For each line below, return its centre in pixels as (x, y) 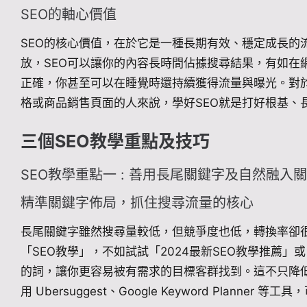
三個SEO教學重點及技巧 (115, 142)
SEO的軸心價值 (69, 14)
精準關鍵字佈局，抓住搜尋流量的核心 (137, 203)
